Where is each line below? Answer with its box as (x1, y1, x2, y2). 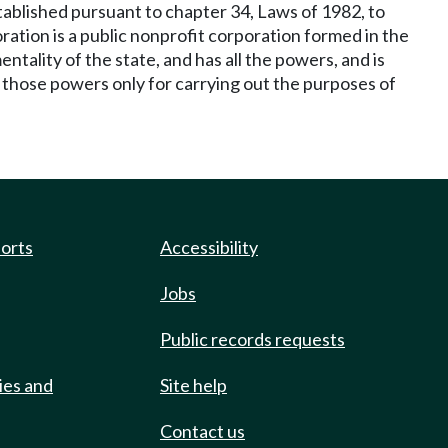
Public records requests (160, 328, 345, 350)
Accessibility (160, 236, 258, 258)
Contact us (160, 420, 245, 442)
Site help (160, 374, 227, 396)
